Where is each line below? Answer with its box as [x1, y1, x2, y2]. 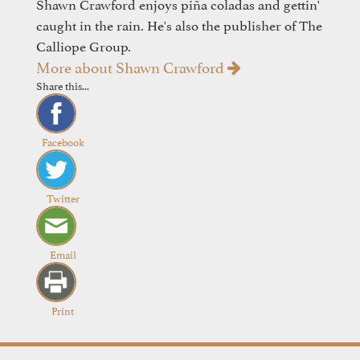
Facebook [41, 133, 84, 149]
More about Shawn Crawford [36, 55, 227, 77]
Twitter [46, 190, 80, 206]
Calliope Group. [36, 35, 131, 55]
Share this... [36, 77, 89, 93]
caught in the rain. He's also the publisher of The [36, 14, 322, 35]
